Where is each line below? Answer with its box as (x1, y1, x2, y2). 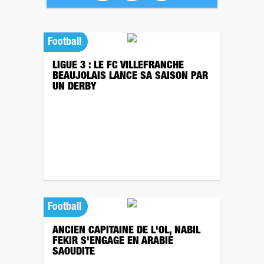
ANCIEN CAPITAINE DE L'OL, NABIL (52, 226, 200, 236)
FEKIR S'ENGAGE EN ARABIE (52, 236, 173, 247)
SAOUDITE (52, 247, 95, 258)
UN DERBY (52, 82, 99, 93)
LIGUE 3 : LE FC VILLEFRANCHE (52, 61, 184, 71)
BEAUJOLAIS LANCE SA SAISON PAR (52, 71, 208, 82)
